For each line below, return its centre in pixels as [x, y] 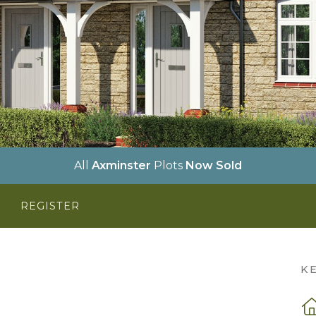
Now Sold [214, 165]
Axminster [121, 165]
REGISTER [50, 206]
